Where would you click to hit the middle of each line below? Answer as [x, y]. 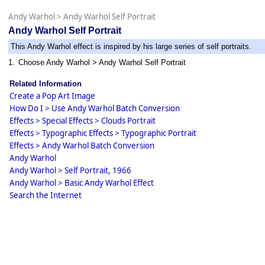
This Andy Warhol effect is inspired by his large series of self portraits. [131, 46]
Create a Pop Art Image [52, 96]
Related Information [46, 84]
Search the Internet [46, 195]
